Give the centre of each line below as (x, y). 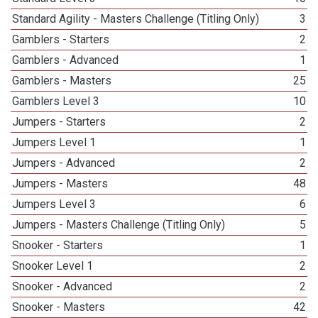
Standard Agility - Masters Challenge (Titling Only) (136, 19)
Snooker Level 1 (53, 266)
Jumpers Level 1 (54, 142)
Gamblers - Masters (62, 81)
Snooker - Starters (58, 245)
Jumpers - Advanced (64, 163)
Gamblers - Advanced (66, 60)
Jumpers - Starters (59, 122)
